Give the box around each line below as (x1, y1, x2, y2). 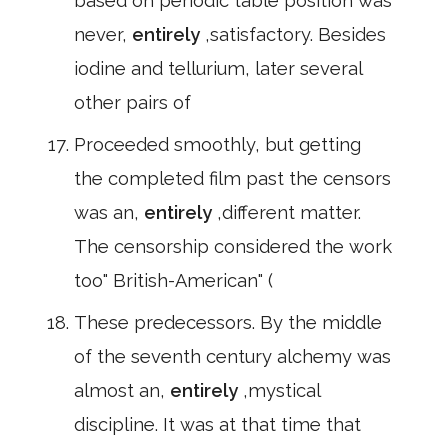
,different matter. (217, 202, 361, 223)
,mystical (243, 380, 321, 401)
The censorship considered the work (74, 236, 392, 257)
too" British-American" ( (74, 270, 273, 291)
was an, (74, 202, 144, 223)
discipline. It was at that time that (74, 414, 361, 435)
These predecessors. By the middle (74, 312, 382, 333)
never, (74, 24, 132, 45)
